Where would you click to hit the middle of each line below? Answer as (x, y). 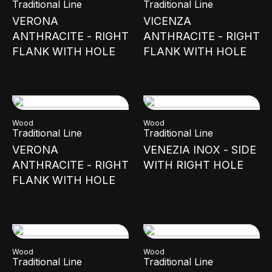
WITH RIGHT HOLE (193, 165)
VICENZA (167, 21)
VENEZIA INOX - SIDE (200, 150)
